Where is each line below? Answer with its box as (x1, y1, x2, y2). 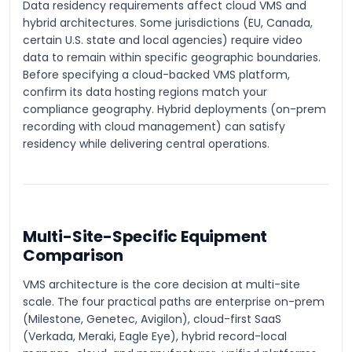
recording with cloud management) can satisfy (23, 119, 285, 134)
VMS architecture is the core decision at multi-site (23, 277, 300, 292)
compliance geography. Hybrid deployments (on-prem (23, 101, 326, 117)
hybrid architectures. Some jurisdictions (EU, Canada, (23, 15, 313, 31)
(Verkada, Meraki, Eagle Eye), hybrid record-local (23, 328, 287, 344)
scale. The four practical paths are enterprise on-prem (23, 294, 324, 310)
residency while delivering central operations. (23, 136, 269, 152)
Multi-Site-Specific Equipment (23, 225, 268, 247)
